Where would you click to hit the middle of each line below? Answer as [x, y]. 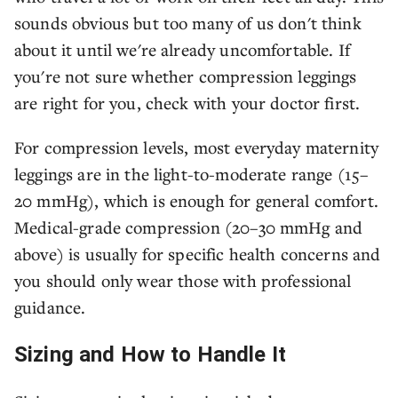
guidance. [50, 307]
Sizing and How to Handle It [151, 354]
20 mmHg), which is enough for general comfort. [196, 200]
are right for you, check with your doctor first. [187, 103]
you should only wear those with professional [183, 280]
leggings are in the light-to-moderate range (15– [191, 174]
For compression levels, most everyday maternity [197, 147]
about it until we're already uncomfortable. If [182, 49]
